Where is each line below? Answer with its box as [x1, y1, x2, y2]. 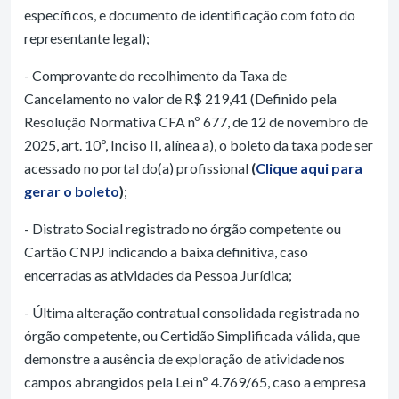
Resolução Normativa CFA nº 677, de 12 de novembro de [24, 113, 368, 130]
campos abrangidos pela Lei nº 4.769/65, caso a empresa [24, 373, 366, 390]
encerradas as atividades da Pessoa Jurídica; [24, 266, 292, 283]
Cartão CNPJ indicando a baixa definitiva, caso [24, 243, 308, 260]
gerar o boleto [24, 183, 119, 199]
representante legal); [24, 29, 150, 46]
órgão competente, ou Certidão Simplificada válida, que [24, 327, 360, 344]
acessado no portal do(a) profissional [24, 159, 251, 176]
